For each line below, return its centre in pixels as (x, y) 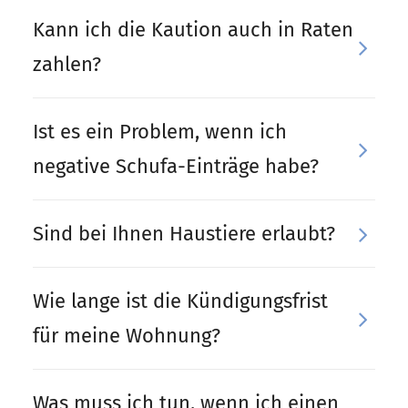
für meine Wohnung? (127, 336)
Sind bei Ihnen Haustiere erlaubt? (184, 234)
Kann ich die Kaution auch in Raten (193, 30)
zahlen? (67, 64)
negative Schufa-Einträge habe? (176, 166)
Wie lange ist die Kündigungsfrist (180, 301)
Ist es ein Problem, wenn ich (160, 132)
